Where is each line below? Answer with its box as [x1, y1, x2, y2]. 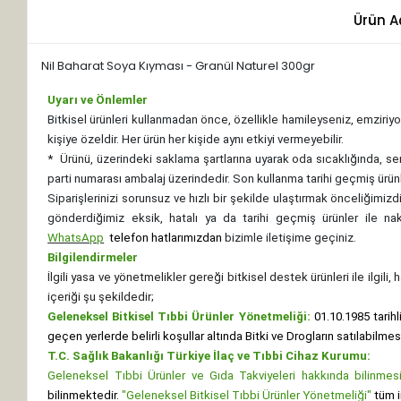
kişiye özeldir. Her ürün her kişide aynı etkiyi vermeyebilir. [47, 132, 345, 146]
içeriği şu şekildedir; [47, 289, 155, 303]
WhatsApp [47, 230, 105, 244]
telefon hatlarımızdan [107, 230, 223, 244]
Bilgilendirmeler [47, 250, 139, 264]
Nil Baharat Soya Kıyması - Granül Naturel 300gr [41, 56, 316, 74]
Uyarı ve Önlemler [47, 92, 149, 107]
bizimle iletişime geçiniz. [222, 230, 357, 244]
